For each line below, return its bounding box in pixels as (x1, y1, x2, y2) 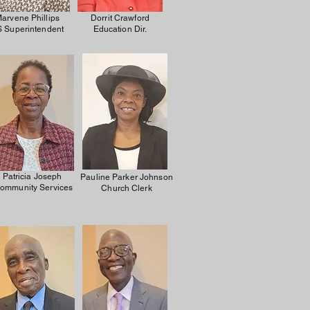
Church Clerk (101, 183, 152, 193)
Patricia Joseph (2, 172, 62, 181)
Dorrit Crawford (91, 13, 149, 23)
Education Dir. (93, 24, 147, 34)
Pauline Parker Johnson (80, 172, 173, 182)
